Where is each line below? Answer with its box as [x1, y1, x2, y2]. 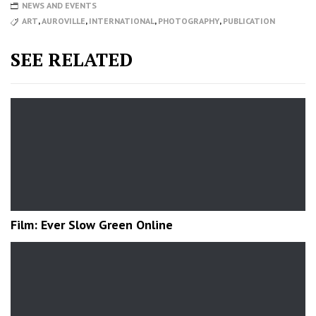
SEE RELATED [11, 47, 133, 71]
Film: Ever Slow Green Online [11, 216, 173, 233]
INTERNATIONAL [89, 15, 154, 26]
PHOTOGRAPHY [158, 15, 219, 26]
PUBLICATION [223, 15, 275, 26]
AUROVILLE [42, 15, 85, 26]
